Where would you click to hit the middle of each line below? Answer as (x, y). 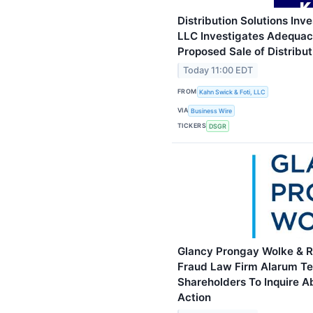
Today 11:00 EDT (218, 71)
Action (194, 298)
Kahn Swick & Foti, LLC (233, 92)
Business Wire (212, 110)
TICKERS (192, 126)
